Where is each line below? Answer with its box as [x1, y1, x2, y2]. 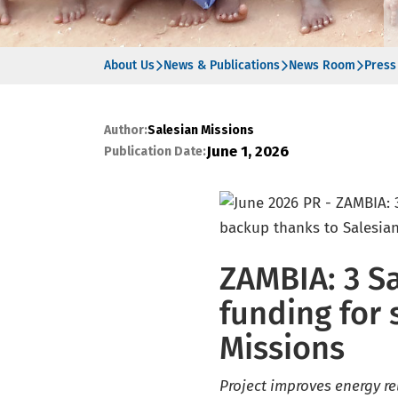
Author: [104, 123, 147, 138]
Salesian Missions [147, 123, 254, 138]
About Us [104, 58, 155, 73]
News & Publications [163, 58, 280, 73]
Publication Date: [104, 144, 206, 159]
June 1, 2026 [206, 142, 289, 161]
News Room [289, 58, 355, 73]
